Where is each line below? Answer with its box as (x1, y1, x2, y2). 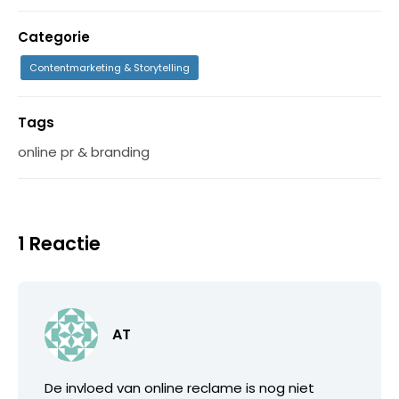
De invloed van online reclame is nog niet (45, 378, 314, 397)
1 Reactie (18, 230, 101, 256)
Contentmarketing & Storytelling (29, 60, 190, 75)
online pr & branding (18, 142, 150, 161)
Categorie (18, 27, 90, 46)
